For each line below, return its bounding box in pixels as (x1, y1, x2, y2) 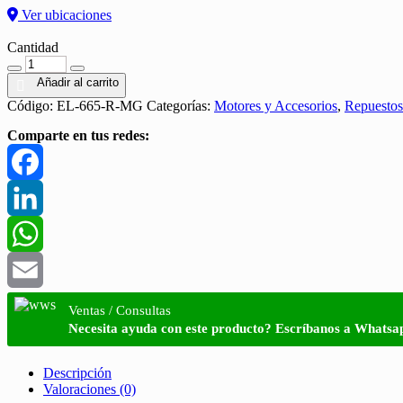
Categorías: (147, 97, 214, 113)
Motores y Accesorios (214, 97, 337, 113)
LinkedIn (7, 225, 59, 241)
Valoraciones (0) (43, 381, 136, 397)
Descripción (43, 364, 112, 381)
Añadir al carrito (37, 75, 119, 89)
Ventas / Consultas (68, 302, 171, 318)
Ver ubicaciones (18, 6, 112, 22)
